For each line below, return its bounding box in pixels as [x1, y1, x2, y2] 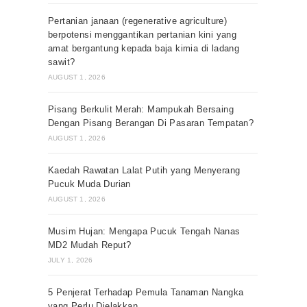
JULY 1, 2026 [48, 256, 93, 264]
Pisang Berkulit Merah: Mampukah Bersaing [48, 104, 234, 114]
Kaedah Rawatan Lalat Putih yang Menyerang [48, 165, 241, 175]
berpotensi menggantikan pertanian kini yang [48, 29, 237, 40]
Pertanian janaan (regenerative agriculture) [48, 16, 228, 26]
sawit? [48, 57, 75, 67]
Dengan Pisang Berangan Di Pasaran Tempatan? [48, 118, 254, 128]
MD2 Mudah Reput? [48, 240, 132, 250]
